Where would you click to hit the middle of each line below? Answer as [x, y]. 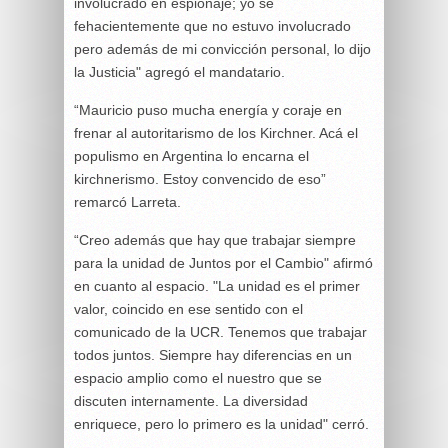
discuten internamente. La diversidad [191, 400]
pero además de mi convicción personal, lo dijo [222, 48]
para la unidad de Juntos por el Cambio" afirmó [223, 262]
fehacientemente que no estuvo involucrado [212, 25]
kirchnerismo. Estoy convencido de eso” [200, 178]
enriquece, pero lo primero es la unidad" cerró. [221, 423]
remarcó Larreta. [127, 201]
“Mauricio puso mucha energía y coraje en [208, 109]
